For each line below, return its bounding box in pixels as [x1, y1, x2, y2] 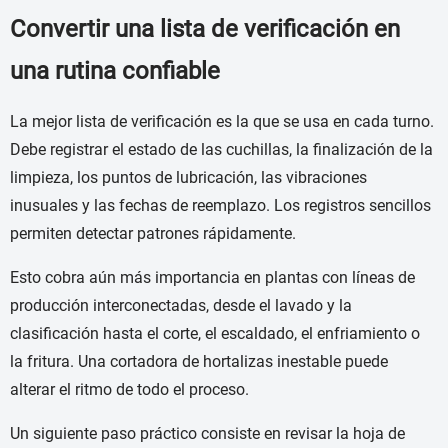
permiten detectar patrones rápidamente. [10, 224, 296, 244]
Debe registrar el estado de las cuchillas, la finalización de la [10, 140, 433, 160]
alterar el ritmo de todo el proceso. [10, 380, 249, 400]
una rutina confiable [10, 57, 220, 86]
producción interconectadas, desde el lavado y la [10, 296, 352, 316]
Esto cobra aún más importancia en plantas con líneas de [10, 268, 415, 288]
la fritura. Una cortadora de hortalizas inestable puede [10, 352, 388, 372]
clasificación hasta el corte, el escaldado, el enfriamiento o [10, 324, 420, 344]
